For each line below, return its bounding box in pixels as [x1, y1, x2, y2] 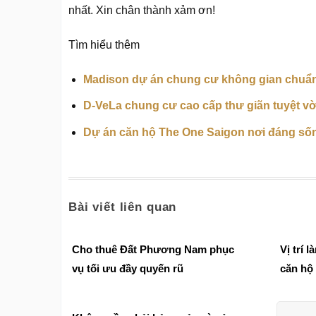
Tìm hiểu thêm [68, 39, 140, 51]
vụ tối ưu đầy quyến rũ [72, 262, 183, 275]
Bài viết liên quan [68, 200, 177, 214]
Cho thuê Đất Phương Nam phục [72, 243, 234, 256]
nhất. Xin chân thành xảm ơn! [68, 4, 215, 17]
